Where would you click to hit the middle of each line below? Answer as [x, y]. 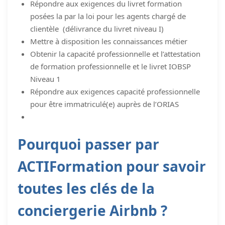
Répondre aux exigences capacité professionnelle [115, 91]
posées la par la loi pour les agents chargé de [108, 16]
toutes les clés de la [86, 188]
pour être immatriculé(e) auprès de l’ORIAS [104, 104]
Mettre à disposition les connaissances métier [109, 41]
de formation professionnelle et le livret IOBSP [110, 66]
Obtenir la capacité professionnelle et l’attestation [115, 53]
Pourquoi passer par [88, 144]
